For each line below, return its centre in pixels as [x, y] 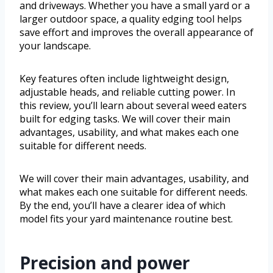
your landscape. [55, 46]
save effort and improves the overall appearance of [136, 33]
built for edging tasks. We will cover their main [125, 119]
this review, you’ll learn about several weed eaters [133, 106]
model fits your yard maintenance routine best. [126, 219]
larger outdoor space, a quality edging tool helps [131, 19]
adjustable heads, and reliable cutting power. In [127, 92]
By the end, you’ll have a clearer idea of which [122, 206]
